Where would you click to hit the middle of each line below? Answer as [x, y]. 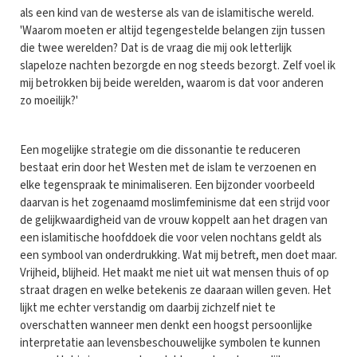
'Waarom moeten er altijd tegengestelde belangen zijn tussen [173, 30]
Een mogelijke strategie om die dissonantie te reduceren [160, 150]
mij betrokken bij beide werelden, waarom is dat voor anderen [172, 83]
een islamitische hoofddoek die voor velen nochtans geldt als [171, 237]
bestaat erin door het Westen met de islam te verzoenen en [168, 167]
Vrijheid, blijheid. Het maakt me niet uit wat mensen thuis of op [175, 273]
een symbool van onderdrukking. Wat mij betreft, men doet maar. [178, 255]
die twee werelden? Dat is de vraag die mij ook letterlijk [156, 48]
